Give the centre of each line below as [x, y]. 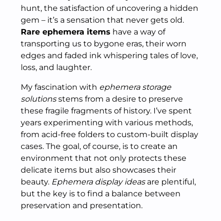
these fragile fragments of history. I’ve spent [106, 111]
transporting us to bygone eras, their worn [104, 44]
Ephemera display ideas [98, 182]
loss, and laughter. [56, 67]
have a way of [138, 32]
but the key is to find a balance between [101, 194]
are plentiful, [170, 182]
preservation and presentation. [82, 205]
